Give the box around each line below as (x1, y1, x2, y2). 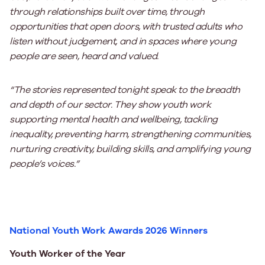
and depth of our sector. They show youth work (9, 98, 211, 111)
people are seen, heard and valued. (9, 50, 159, 63)
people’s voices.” (9, 157, 79, 170)
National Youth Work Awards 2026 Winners (9, 224, 208, 237)
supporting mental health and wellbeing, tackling (9, 113, 218, 126)
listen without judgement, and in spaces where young (9, 35, 237, 48)
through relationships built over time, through (9, 5, 205, 18)
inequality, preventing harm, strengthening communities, (9, 128, 251, 141)
